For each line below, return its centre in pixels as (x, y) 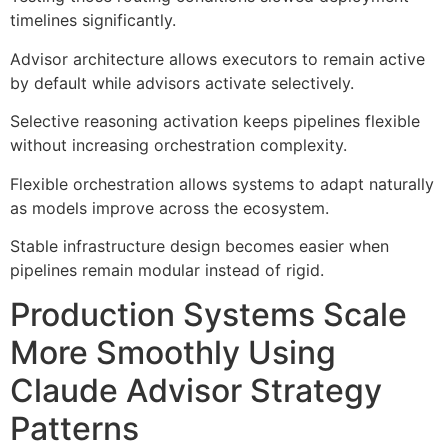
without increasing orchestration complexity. (178, 145)
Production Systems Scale (208, 315)
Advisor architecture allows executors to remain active (217, 58)
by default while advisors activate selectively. (182, 82)
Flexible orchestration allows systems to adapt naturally (222, 183)
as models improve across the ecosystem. (169, 207)
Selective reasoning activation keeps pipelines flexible (215, 121)
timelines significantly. (93, 20)
